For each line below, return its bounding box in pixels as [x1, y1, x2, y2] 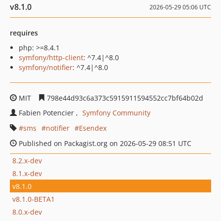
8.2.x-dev [12, 155, 42, 165]
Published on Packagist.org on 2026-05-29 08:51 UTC [17, 139, 191, 148]
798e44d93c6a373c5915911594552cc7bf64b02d [45, 93, 203, 103]
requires [10, 28, 38, 37]
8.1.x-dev [12, 168, 42, 178]
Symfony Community [82, 108, 150, 117]
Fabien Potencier [19, 108, 76, 117]
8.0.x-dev [12, 207, 42, 217]
